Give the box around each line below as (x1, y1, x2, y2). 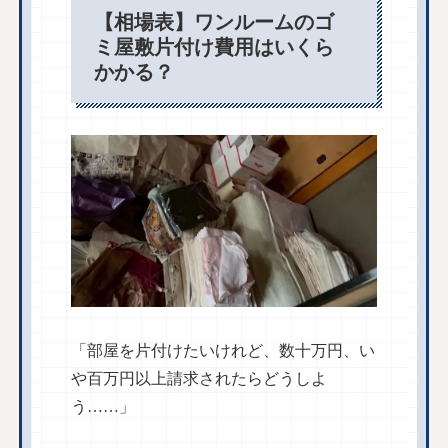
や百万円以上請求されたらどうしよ (71, 369, 328, 387)
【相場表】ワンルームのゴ (94, 10, 335, 33)
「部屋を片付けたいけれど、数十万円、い (71, 341, 376, 359)
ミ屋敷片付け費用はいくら (94, 35, 335, 58)
